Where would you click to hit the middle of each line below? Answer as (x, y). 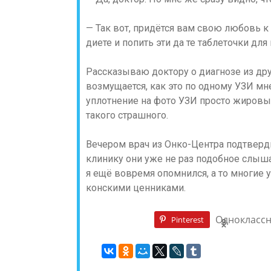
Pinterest (188, 219)
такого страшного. (127, 115)
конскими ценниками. (136, 188)
